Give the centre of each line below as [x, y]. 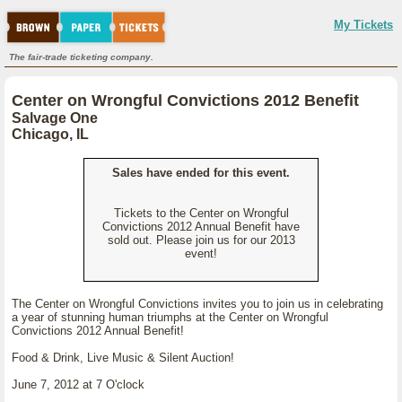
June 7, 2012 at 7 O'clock [78, 385]
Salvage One [55, 118]
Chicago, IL [50, 134]
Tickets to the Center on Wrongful [201, 213]
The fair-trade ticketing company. [81, 57]
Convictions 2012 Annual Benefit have [201, 227]
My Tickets [363, 25]
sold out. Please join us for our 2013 [201, 240]
